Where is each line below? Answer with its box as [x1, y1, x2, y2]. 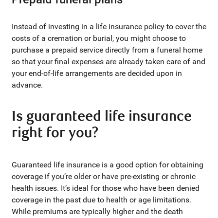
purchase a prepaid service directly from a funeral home [12, 45, 202, 54]
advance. [12, 80, 43, 90]
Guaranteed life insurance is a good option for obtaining [12, 160, 203, 169]
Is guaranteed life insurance [12, 108, 192, 125]
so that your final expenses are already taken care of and [12, 57, 205, 66]
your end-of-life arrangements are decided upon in [12, 69, 182, 78]
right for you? [12, 125, 98, 142]
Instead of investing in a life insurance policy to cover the [12, 22, 206, 31]
